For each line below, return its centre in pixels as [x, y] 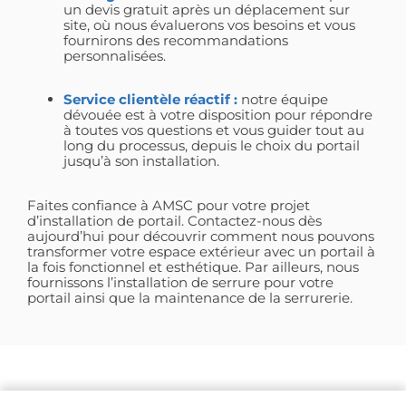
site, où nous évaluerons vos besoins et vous [209, 24]
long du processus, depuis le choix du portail [212, 146]
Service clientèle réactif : [150, 100]
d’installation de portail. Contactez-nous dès [174, 220]
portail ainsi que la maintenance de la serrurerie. [190, 297]
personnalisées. [115, 55]
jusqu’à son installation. [141, 161]
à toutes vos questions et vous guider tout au [214, 130]
